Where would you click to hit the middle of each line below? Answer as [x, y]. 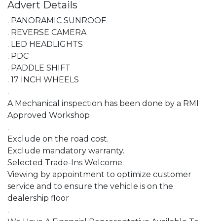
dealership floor [38, 198]
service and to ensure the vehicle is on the [90, 186]
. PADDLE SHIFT [39, 68]
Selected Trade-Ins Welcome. [66, 163]
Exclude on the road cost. [58, 139]
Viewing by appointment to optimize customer [99, 174]
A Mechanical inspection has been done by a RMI [103, 103]
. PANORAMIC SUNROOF [57, 20]
